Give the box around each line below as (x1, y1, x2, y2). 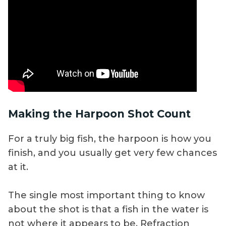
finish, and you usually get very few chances (8, 147, 217, 158)
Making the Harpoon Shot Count (8, 107, 191, 120)
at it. (8, 161, 28, 173)
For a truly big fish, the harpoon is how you (8, 133, 211, 144)
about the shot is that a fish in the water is (8, 203, 208, 215)
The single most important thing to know (8, 189, 205, 201)
